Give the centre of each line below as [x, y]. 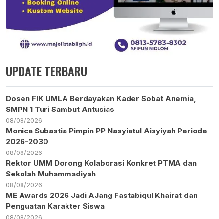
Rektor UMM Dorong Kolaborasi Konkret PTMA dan [101, 163]
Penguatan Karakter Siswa [55, 206]
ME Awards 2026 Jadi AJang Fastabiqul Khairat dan [102, 196]
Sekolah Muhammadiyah [51, 174]
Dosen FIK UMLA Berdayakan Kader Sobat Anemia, [101, 99]
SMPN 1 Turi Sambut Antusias [60, 109]
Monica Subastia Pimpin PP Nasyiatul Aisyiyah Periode [107, 131]
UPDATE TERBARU [46, 71]
